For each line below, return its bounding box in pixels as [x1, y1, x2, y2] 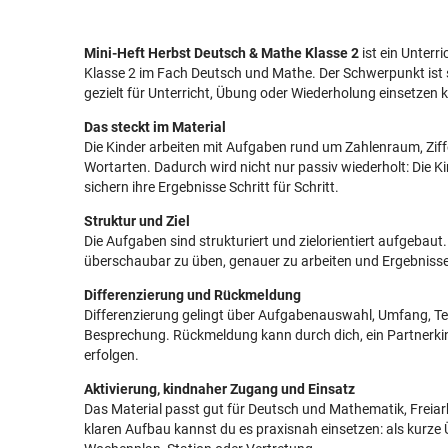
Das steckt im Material [84, 119, 226, 135]
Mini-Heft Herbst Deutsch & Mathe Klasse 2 [84, 45, 359, 61]
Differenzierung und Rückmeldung [84, 287, 301, 303]
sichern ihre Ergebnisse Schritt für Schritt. [84, 179, 339, 195]
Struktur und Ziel [84, 213, 190, 229]
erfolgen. [84, 347, 139, 363]
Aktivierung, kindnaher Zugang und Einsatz [84, 381, 355, 397]
